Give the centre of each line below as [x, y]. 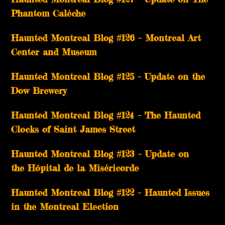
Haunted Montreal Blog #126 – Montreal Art [106, 38]
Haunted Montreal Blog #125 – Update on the [108, 77]
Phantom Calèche [48, 13]
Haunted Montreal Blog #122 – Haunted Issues [110, 193]
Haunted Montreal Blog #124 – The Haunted [106, 115]
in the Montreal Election [65, 207]
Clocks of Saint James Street [73, 129]
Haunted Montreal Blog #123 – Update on [100, 154]
